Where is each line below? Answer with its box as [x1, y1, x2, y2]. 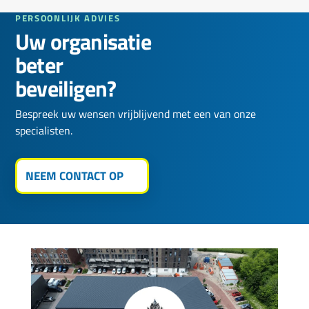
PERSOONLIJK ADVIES [15, 10, 121, 25]
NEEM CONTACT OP [25, 166, 123, 185]
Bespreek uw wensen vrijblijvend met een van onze [15, 105, 256, 122]
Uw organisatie [15, 24, 151, 58]
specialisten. [15, 121, 72, 139]
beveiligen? [15, 71, 117, 105]
